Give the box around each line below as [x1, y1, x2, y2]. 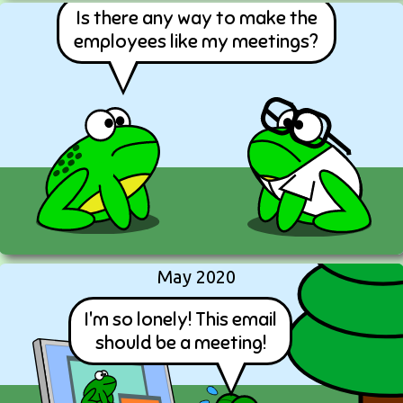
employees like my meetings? [74, 30, 318, 53]
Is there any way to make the [75, 6, 318, 30]
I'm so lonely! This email [84, 308, 278, 331]
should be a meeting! [94, 331, 266, 354]
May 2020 [157, 266, 236, 287]
